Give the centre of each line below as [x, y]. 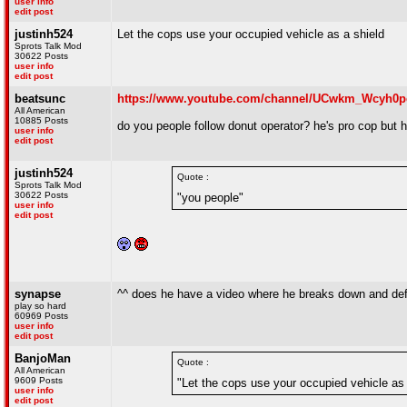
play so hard [40, 306]
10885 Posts [41, 120]
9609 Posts [39, 380]
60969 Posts [41, 316]
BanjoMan [43, 358]
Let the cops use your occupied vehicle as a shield [251, 34]
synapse [38, 294]
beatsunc [40, 99]
